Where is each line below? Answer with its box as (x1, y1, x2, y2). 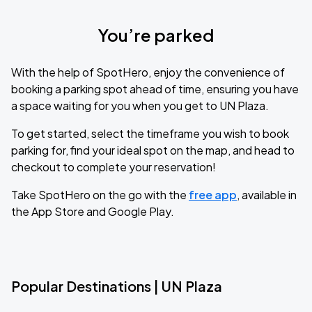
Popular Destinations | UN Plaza (11, 277, 222, 295)
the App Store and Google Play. (11, 204, 174, 219)
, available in (237, 187, 297, 202)
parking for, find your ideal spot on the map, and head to (11, 143, 295, 157)
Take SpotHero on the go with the (11, 187, 189, 202)
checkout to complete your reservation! (11, 159, 216, 174)
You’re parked (98, 24, 214, 45)
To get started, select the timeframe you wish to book (11, 126, 289, 141)
